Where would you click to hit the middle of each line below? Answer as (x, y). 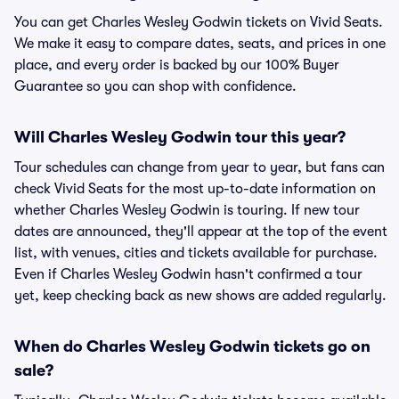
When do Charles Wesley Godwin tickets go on (192, 346)
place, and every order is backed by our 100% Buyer (177, 65)
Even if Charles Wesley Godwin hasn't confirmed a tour (188, 274)
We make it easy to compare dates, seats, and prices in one (200, 44)
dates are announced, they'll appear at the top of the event (201, 232)
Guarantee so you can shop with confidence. (155, 86)
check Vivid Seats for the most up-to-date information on (195, 189)
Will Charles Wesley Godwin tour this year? (180, 137)
